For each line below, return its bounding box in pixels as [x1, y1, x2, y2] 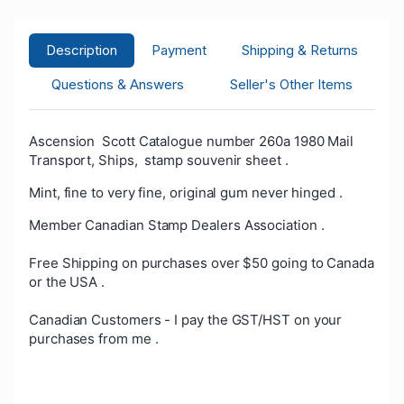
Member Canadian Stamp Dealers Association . [29, 216, 325, 234]
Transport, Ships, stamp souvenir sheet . [29, 151, 289, 169]
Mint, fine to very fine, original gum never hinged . [29, 183, 343, 201]
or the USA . [29, 272, 106, 290]
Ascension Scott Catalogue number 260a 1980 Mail [29, 132, 354, 150]
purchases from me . [29, 329, 159, 347]
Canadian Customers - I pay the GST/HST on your [29, 310, 343, 328]
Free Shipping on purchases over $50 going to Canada [29, 253, 374, 271]
